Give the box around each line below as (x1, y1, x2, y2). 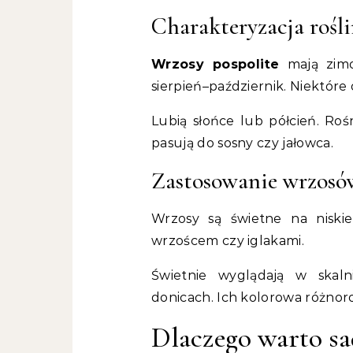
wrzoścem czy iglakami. (151, 233, 305, 249)
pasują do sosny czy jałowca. (151, 136, 333, 151)
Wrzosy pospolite (151, 57, 280, 72)
